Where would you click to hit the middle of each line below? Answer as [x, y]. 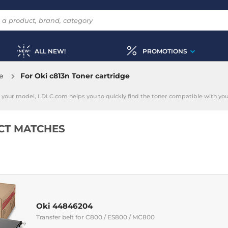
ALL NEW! [50, 51]
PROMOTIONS [165, 51]
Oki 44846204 [64, 206]
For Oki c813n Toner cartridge [75, 76]
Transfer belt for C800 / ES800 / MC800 [95, 217]
